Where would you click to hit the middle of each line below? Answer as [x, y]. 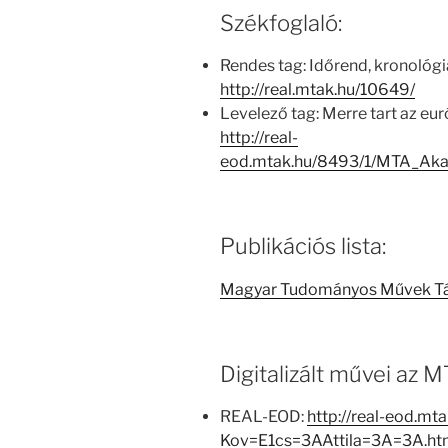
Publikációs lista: [303, 246]
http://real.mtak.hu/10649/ [317, 90]
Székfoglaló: [281, 22]
